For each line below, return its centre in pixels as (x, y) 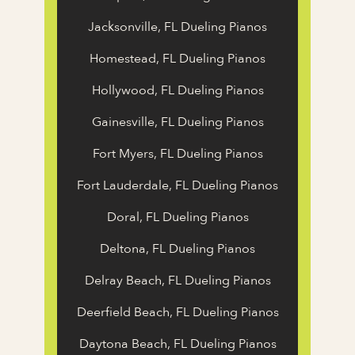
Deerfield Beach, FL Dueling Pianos (177, 313)
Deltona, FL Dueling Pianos (177, 249)
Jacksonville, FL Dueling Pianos (177, 27)
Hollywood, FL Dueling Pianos (177, 91)
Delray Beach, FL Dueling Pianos (177, 281)
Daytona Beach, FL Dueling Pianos (177, 344)
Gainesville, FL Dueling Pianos (177, 122)
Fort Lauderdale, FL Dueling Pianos (177, 186)
